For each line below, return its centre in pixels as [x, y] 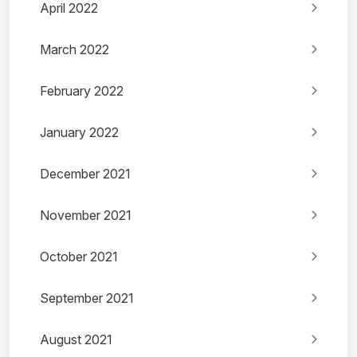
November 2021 [86, 216]
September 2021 [87, 298]
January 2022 [79, 133]
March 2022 [75, 50]
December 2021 [85, 174]
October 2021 [79, 257]
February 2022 [82, 91]
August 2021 [76, 340]
